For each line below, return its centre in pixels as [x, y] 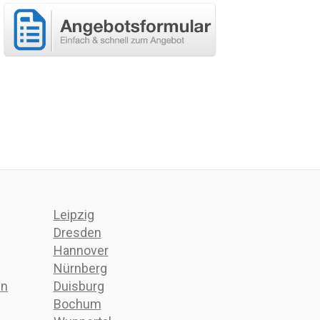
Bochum [77, 304]
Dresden [77, 232]
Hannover [81, 250]
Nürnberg [80, 268]
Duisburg [79, 286]
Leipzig [74, 215]
